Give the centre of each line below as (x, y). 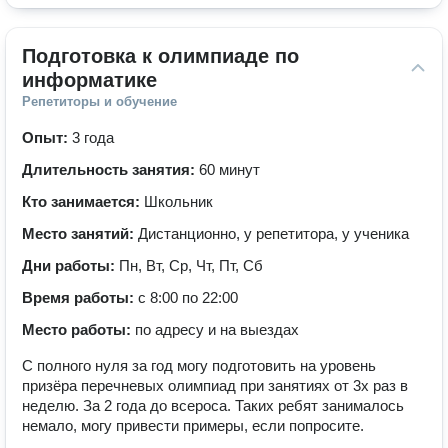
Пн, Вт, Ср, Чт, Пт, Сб (191, 265)
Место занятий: (80, 233)
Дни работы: (70, 265)
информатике (89, 80)
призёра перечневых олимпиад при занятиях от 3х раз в (215, 385)
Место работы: (78, 329)
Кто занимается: (83, 201)
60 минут (229, 169)
